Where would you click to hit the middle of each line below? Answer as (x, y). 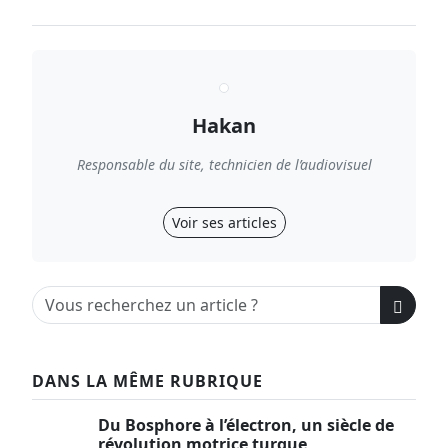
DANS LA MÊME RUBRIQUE (147, 381)
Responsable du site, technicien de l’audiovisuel (224, 164)
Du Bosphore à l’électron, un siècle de (245, 425)
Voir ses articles (224, 222)
